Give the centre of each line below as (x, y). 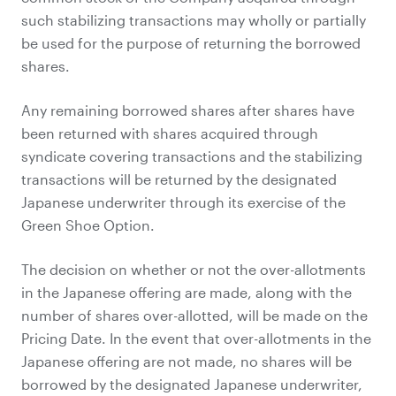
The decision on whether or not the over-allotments (194, 269)
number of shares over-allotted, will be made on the (194, 315)
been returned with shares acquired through (170, 133)
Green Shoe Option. (88, 225)
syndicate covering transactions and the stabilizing (192, 156)
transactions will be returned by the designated (179, 179)
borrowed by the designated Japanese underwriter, (192, 384)
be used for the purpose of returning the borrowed (191, 43)
